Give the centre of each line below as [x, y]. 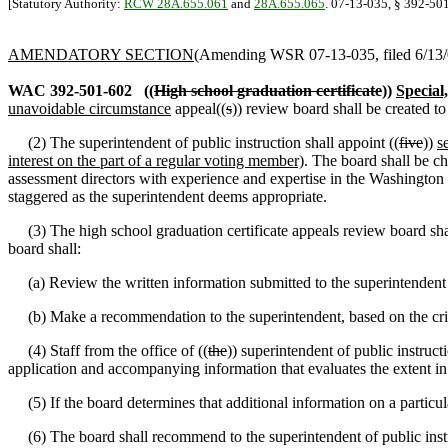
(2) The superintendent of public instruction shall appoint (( [203, 142]
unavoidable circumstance [89, 108]
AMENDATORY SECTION [101, 54]
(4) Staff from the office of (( [108, 350]
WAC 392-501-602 [70, 90]
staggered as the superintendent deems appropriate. [167, 196]
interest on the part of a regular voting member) [156, 160]
